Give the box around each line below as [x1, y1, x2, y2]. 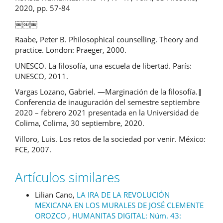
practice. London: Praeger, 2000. [15, 45, 126, 55]
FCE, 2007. [15, 144, 51, 154]
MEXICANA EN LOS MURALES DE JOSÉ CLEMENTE [35, 200, 204, 210]
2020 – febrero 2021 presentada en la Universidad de [15, 108, 199, 118]
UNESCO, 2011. [15, 71, 68, 81]
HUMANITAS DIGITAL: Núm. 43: [72, 210, 181, 221]
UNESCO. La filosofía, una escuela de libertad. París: [15, 60, 192, 71]
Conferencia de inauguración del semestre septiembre [15, 97, 200, 108]
